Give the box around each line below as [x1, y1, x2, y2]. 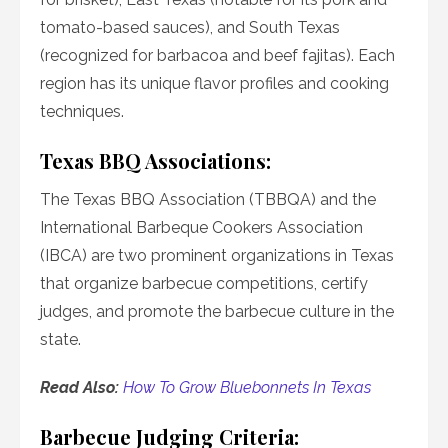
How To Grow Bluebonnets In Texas [123, 378, 371, 398]
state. [40, 330, 81, 350]
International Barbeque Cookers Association [40, 218, 363, 238]
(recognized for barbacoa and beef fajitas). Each [40, 46, 395, 66]
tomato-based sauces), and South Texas [40, 18, 340, 38]
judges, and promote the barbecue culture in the [40, 302, 394, 322]
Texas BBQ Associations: [40, 147, 271, 175]
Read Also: [40, 378, 123, 398]
